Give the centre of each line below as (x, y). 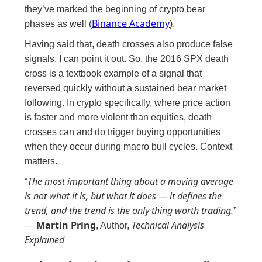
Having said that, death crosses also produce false (129, 44)
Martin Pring (66, 225)
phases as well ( (58, 23)
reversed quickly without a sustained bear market (126, 88)
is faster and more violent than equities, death (118, 117)
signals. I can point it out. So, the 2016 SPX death (127, 58)
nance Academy (135, 23)
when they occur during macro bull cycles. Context (129, 146)
